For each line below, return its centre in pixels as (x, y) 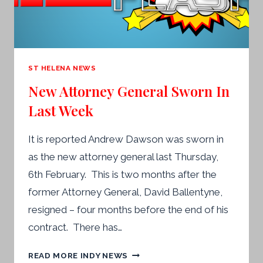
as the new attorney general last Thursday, (123, 157)
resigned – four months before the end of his (128, 210)
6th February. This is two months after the (122, 175)
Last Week (61, 111)
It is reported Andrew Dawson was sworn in (126, 139)
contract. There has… (75, 227)
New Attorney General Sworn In (129, 91)
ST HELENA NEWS (62, 68)
